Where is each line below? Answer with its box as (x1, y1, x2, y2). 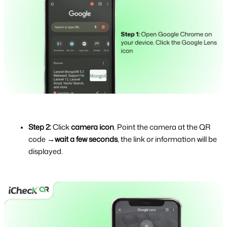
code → (28, 134, 55, 145)
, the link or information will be (118, 134, 217, 145)
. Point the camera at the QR (114, 122, 210, 133)
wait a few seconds (55, 134, 118, 145)
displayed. (28, 146, 63, 157)
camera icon (71, 122, 114, 133)
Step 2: (28, 122, 53, 133)
